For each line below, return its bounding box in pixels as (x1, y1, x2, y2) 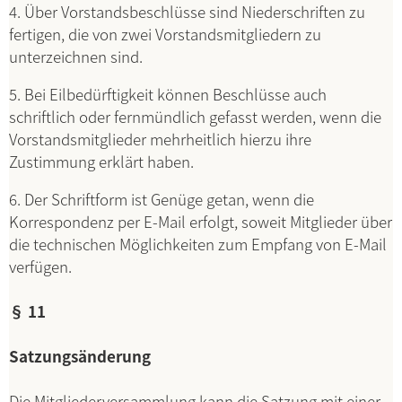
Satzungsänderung (9, 345, 151, 367)
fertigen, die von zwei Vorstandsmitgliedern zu (9, 22, 321, 45)
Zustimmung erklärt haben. (9, 150, 194, 172)
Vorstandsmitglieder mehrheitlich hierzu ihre (9, 127, 311, 150)
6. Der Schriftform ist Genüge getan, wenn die (9, 188, 314, 210)
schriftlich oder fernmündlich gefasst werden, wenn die (9, 105, 381, 127)
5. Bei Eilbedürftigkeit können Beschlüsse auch (9, 83, 327, 105)
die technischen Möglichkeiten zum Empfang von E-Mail (9, 232, 387, 255)
